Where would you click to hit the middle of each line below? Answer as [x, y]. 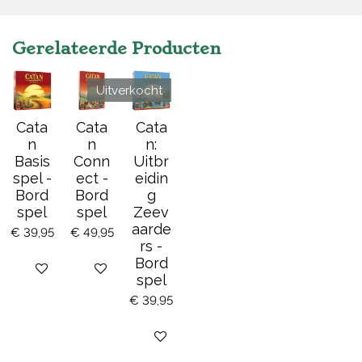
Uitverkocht [129, 90]
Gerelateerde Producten [117, 48]
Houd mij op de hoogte [203, 337]
